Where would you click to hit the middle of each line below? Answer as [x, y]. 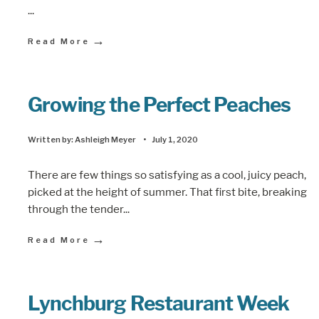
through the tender [75, 209]
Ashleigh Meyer [105, 140]
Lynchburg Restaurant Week [159, 303]
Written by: [51, 140]
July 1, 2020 [175, 140]
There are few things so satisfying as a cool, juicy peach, [167, 174]
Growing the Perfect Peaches [159, 105]
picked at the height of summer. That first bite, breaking [167, 192]
